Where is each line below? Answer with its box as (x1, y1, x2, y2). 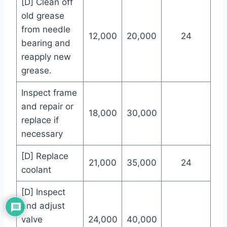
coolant (21, 165, 51, 175)
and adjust (21, 201, 65, 211)
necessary (21, 129, 63, 139)
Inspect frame (21, 88, 77, 98)
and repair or (21, 101, 73, 112)
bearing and (21, 38, 70, 49)
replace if (21, 115, 59, 126)
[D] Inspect (21, 187, 65, 198)
